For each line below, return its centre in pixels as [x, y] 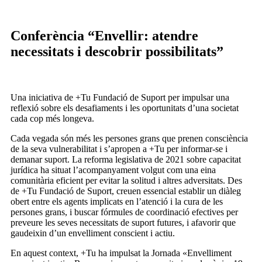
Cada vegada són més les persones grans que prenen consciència [129, 138]
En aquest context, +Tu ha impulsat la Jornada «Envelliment [121, 253]
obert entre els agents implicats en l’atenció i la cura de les [117, 201]
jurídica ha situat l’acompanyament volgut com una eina [113, 170]
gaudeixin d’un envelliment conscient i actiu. [93, 233]
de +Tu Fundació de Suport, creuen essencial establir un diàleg [126, 191]
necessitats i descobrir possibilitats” [117, 51]
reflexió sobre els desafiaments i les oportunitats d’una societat [125, 108]
